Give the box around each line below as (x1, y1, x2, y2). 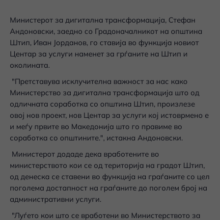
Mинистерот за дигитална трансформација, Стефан (10, 15, 195, 25)
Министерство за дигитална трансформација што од (10, 88, 199, 97)
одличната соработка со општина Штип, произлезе (10, 99, 195, 109)
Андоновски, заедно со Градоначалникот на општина (10, 27, 202, 36)
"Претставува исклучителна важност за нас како (10, 77, 188, 86)
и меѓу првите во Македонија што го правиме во (10, 122, 182, 131)
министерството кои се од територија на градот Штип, (10, 161, 205, 170)
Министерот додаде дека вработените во (10, 149, 159, 159)
